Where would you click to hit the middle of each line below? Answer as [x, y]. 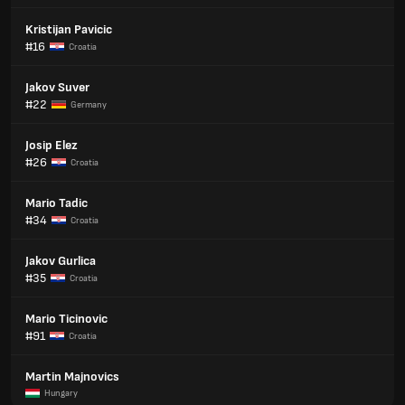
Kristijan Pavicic [69, 29]
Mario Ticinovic [66, 319]
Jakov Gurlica [61, 261]
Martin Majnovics [72, 377]
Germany [89, 104]
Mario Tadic [57, 203]
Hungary [61, 393]
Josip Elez [52, 145]
